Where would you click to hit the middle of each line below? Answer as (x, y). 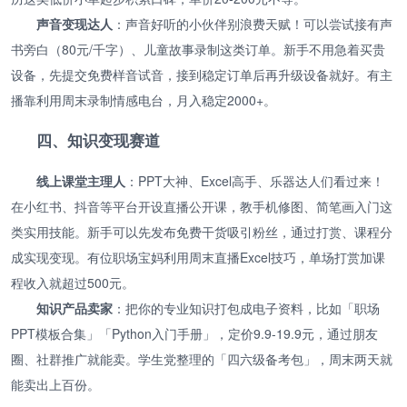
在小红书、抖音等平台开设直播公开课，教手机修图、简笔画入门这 (202, 206)
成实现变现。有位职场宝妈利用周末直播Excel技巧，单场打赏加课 (198, 257)
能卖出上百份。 (55, 384)
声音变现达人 (74, 23)
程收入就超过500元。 (73, 282)
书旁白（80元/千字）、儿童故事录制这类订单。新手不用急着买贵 (198, 49)
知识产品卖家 (74, 308)
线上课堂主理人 (81, 180)
